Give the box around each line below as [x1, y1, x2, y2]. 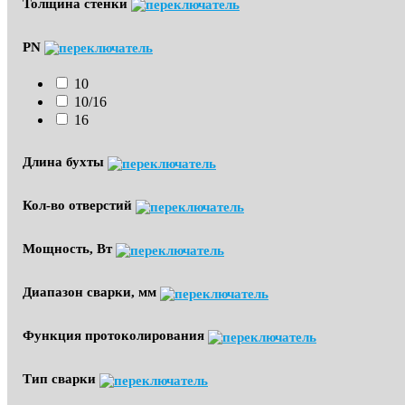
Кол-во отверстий [23, 198, 136, 213]
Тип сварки [23, 372, 99, 387]
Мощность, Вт [23, 241, 116, 257]
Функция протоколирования [23, 328, 208, 344]
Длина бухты [23, 155, 108, 170]
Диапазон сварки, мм [23, 285, 160, 300]
